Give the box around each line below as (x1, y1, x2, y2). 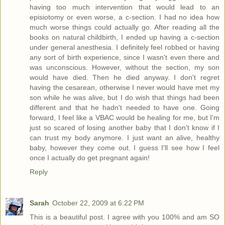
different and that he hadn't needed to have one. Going (30, 103, 219, 112)
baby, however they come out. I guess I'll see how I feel (30, 144, 219, 152)
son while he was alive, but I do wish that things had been (30, 93, 219, 102)
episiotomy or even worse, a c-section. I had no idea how (30, 13, 219, 22)
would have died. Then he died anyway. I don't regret (30, 73, 219, 82)
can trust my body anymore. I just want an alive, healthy (30, 134, 219, 142)
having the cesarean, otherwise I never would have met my (30, 83, 219, 92)
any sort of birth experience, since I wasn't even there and (30, 53, 219, 62)
